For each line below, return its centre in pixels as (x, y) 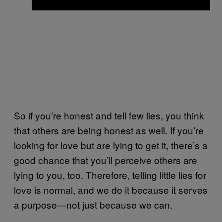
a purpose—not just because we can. (93, 205)
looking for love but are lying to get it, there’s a (111, 145)
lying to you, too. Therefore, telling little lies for (110, 175)
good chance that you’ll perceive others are (106, 160)
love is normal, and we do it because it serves (111, 190)
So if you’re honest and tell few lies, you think (109, 115)
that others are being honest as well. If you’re (109, 130)
